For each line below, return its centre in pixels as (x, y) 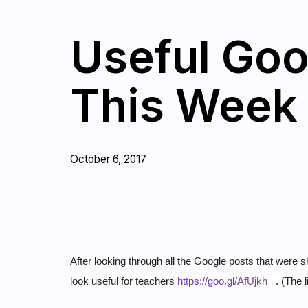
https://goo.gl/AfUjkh (222, 280)
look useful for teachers (124, 280)
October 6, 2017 (108, 159)
